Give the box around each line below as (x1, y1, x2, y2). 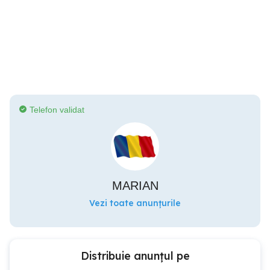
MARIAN (111, 179, 159, 192)
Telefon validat (30, 105, 84, 115)
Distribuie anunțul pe (80, 249, 190, 263)
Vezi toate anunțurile (89, 198, 181, 209)
